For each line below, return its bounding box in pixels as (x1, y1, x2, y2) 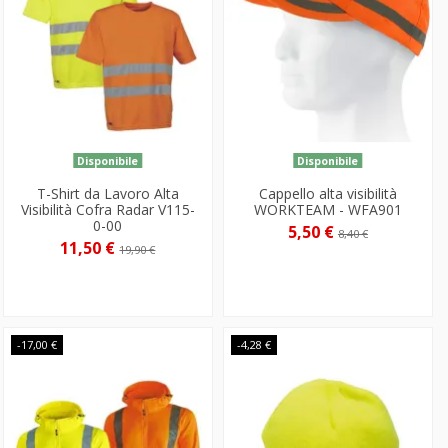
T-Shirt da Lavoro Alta (36, 183, 179, 203)
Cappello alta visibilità (258, 183, 397, 203)
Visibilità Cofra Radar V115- (20, 199, 195, 219)
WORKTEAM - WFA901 (253, 199, 402, 219)
